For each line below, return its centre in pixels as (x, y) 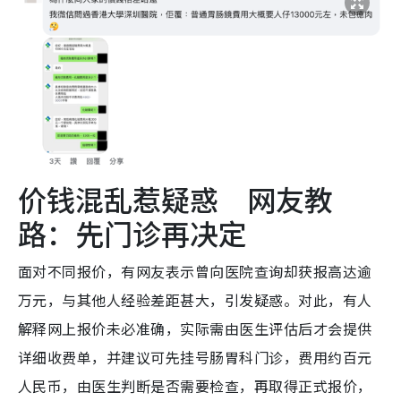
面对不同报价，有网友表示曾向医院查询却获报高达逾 (195, 272)
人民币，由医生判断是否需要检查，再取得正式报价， (195, 386)
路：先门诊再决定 (132, 233)
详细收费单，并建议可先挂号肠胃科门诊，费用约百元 (195, 358)
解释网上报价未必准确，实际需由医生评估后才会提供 (195, 329)
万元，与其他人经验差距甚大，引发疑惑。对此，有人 (195, 300)
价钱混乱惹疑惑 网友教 (175, 199)
